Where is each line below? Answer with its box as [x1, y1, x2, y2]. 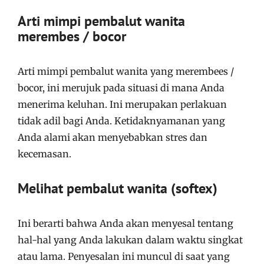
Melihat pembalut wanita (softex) [18, 179, 217, 197]
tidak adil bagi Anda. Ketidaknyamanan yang [18, 115, 225, 127]
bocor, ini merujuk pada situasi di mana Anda [18, 82, 225, 94]
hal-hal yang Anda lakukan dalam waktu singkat [18, 234, 243, 246]
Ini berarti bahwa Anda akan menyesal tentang [18, 217, 233, 229]
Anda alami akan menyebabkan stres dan [18, 131, 207, 143]
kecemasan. [18, 148, 71, 160]
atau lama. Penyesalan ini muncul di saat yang [18, 250, 230, 262]
